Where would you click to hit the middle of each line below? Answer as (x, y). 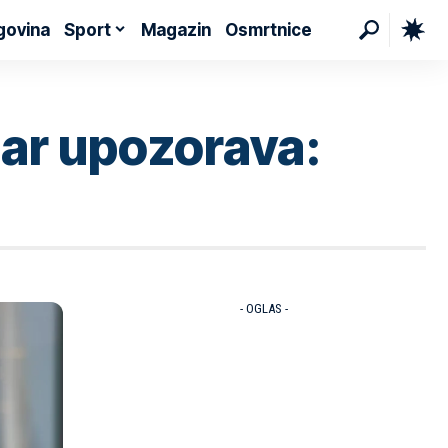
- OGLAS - (263, 308)
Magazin (176, 29)
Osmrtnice (269, 29)
